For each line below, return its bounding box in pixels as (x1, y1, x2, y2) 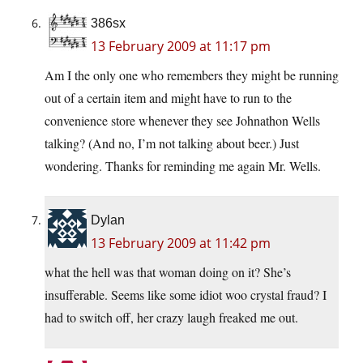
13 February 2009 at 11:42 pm (91, 234, 271, 253)
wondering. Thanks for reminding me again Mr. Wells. (45, 157, 321, 175)
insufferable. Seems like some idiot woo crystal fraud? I (45, 286, 327, 304)
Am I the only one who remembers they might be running (45, 66, 339, 84)
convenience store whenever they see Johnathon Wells (45, 112, 320, 130)
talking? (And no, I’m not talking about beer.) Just (45, 135, 299, 152)
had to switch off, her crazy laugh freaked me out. (45, 309, 298, 327)
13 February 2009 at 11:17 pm (91, 37, 271, 56)
